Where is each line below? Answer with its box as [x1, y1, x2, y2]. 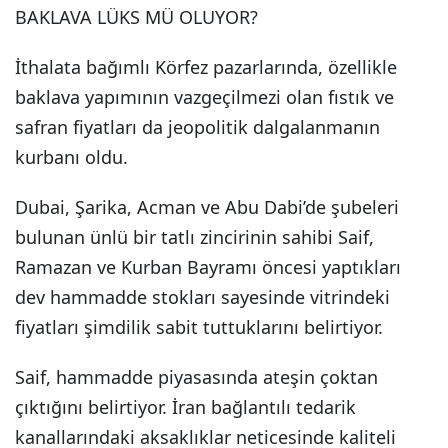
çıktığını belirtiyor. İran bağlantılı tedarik [15, 395, 356, 419]
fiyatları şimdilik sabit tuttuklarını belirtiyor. [15, 315, 383, 339]
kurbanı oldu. [15, 145, 128, 169]
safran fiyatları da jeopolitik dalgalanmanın [15, 115, 380, 139]
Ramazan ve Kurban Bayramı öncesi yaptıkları [15, 255, 401, 279]
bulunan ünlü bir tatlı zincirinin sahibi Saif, [15, 225, 374, 249]
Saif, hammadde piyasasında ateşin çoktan [15, 365, 378, 389]
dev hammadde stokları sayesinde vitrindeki [15, 285, 390, 309]
